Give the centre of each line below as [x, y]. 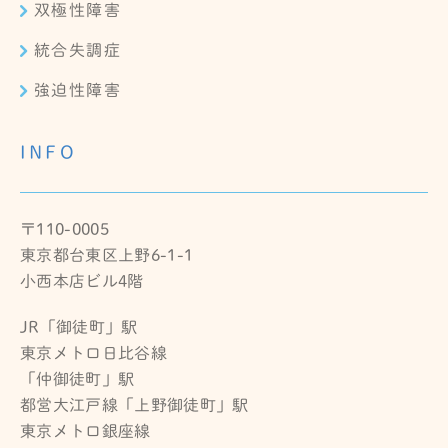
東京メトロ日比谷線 [93, 352]
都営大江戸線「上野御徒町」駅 [134, 404]
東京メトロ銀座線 [85, 430]
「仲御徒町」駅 [77, 378]
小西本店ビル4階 [82, 280]
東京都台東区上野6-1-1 [107, 254]
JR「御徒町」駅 [79, 326]
